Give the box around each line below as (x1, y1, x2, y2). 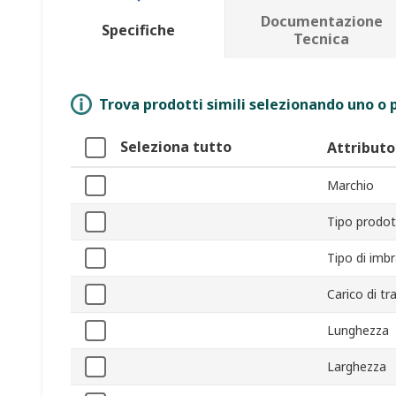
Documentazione (260, 11, 383, 32)
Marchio (327, 177, 374, 194)
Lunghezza (327, 322, 389, 339)
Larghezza (327, 358, 386, 376)
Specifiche (102, 20, 176, 41)
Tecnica (293, 29, 350, 49)
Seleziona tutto (120, 137, 232, 157)
